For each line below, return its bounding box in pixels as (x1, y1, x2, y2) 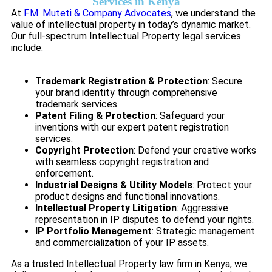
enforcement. (35, 168, 93, 180)
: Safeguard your (155, 110, 225, 122)
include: (11, 42, 43, 54)
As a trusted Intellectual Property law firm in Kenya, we (11, 258, 247, 270)
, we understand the (171, 7, 256, 19)
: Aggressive (177, 202, 228, 214)
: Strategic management (152, 225, 255, 237)
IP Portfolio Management (35, 225, 152, 237)
